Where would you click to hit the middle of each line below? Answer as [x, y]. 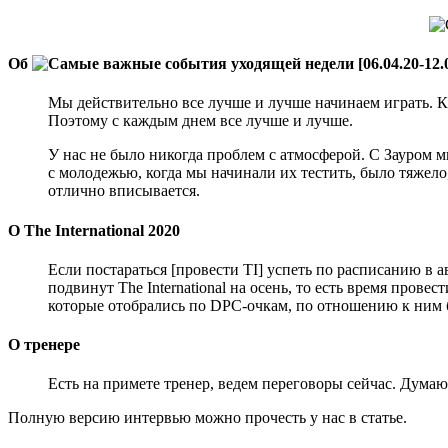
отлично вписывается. [124, 191]
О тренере [44, 345]
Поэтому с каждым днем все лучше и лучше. [202, 121]
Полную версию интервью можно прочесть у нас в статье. [207, 418]
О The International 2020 [96, 230]
